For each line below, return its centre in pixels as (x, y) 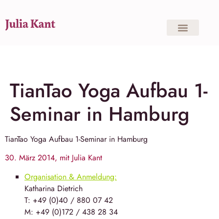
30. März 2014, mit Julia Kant (54, 158)
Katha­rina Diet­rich (54, 188)
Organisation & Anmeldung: (71, 176)
